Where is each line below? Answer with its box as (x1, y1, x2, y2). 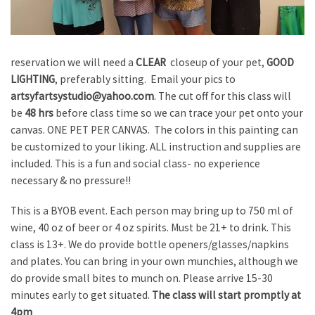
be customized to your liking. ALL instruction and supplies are (11, 139, 301, 153)
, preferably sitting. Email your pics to (55, 72, 236, 86)
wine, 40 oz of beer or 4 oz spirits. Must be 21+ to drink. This (11, 221, 291, 235)
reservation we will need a (11, 55, 136, 69)
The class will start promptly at (152, 288, 301, 302)
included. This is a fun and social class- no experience (11, 156, 260, 170)
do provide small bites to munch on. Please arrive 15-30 (11, 271, 273, 285)
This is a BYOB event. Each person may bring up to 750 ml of (11, 204, 293, 218)
